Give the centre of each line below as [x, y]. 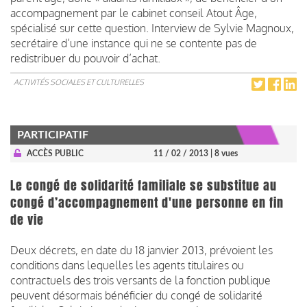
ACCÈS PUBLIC [55, 153]
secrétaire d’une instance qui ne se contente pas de [134, 43]
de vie [27, 220]
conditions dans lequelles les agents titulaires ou [127, 265]
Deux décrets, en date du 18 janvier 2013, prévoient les [142, 250]
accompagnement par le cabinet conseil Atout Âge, [134, 13]
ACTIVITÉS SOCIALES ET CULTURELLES [79, 82]
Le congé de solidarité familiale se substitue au [144, 185]
